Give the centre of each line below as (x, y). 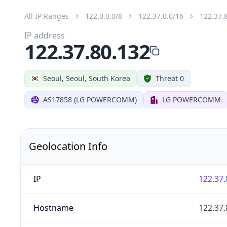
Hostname (53, 207)
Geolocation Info (68, 146)
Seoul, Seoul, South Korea (87, 78)
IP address (45, 35)
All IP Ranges (47, 16)
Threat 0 (170, 78)
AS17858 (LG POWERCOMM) (90, 99)
